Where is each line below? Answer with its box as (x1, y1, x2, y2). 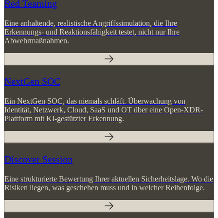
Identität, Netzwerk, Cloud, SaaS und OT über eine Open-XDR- (4, 114, 203, 123)
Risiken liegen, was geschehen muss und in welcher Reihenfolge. (4, 192, 205, 201)
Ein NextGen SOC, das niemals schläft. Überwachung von (4, 106, 185, 114)
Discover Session (4, 163, 73, 174)
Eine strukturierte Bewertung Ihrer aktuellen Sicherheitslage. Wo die (4, 183, 213, 192)
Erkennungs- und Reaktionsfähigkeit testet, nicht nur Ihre (4, 36, 180, 45)
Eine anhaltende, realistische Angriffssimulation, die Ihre (4, 28, 177, 36)
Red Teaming (4, 7, 57, 18)
